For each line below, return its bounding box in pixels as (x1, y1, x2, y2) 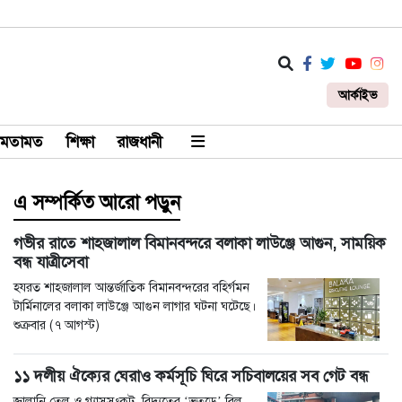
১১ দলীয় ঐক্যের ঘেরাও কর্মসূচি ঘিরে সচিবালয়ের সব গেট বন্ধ (13, 365, 369, 388)
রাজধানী (116, 131, 162, 153)
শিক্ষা (65, 131, 94, 153)
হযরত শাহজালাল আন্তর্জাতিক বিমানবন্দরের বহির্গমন (13, 279, 249, 295)
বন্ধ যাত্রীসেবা (13, 251, 88, 273)
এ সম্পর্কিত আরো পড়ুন (13, 190, 180, 215)
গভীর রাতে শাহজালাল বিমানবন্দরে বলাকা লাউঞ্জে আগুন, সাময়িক (13, 232, 386, 254)
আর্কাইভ (338, 87, 377, 103)
